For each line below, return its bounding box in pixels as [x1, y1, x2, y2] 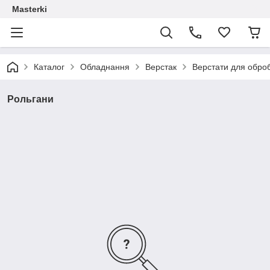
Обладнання [80, 62, 130, 72]
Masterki [12, 4, 47, 14]
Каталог [34, 62, 64, 72]
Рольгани [7, 94, 54, 104]
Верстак [145, 62, 177, 72]
